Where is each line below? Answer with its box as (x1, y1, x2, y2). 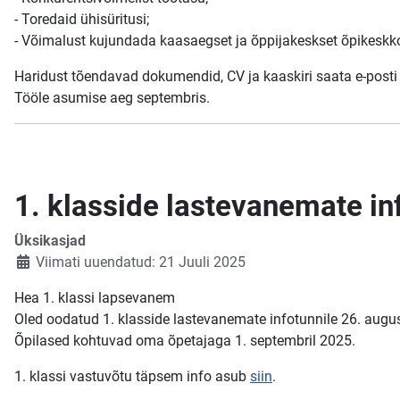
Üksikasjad (14, 231, 86, 249)
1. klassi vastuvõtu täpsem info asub (14, 367, 250, 385)
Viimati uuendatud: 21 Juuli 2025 (36, 253, 246, 271)
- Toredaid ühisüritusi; (14, 10, 149, 28)
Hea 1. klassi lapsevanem (14, 288, 175, 306)
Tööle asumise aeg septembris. (14, 88, 210, 106)
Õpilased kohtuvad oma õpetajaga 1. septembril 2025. (14, 331, 355, 349)
